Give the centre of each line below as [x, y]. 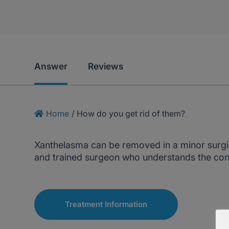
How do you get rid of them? [131, 113]
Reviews [106, 66]
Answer [51, 66]
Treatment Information [106, 204]
